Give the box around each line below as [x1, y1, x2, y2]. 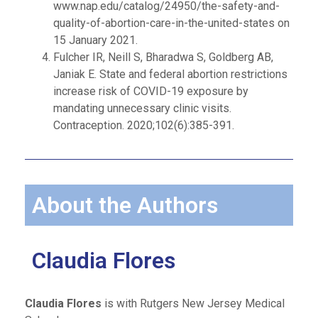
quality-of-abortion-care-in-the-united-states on [53, 16, 290, 30]
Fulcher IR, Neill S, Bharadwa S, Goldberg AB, [53, 50, 273, 64]
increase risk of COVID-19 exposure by [53, 84, 248, 98]
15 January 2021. [53, 33, 138, 47]
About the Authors [32, 192, 218, 219]
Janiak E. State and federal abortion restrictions [53, 67, 287, 81]
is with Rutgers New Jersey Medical [102, 297, 285, 310]
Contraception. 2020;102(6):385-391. [53, 119, 234, 132]
